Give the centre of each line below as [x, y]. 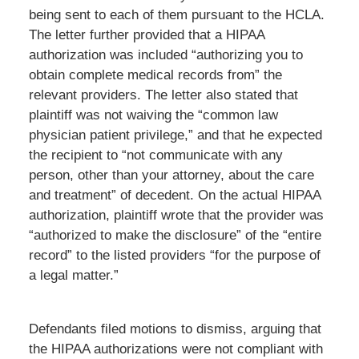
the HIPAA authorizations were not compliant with [175, 349]
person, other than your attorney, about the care [171, 175]
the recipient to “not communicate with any [155, 155]
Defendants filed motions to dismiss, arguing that [175, 329]
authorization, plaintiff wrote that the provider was [176, 215]
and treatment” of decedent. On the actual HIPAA [174, 195]
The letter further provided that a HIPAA [146, 34]
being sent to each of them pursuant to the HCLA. [176, 14]
